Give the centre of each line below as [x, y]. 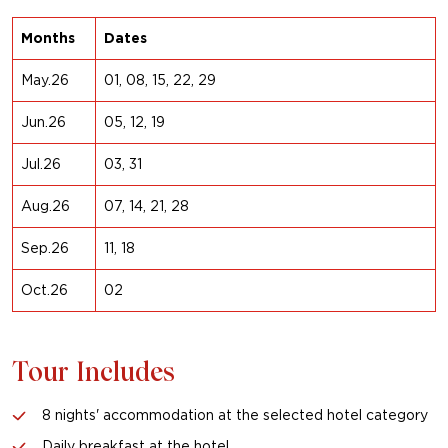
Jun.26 [43, 122]
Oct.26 [44, 290]
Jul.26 [41, 164]
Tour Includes [93, 375]
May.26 [45, 80]
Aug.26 [45, 206]
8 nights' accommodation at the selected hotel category [235, 415]
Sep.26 [45, 248]
